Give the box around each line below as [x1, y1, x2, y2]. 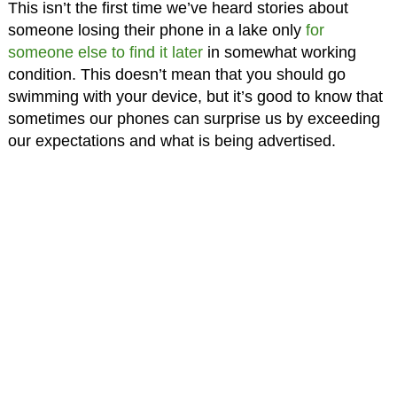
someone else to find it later [7, 43, 203, 62]
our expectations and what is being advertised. [7, 132, 336, 151]
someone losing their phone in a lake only [7, 21, 306, 40]
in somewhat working [202, 43, 356, 62]
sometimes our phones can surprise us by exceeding [7, 110, 380, 128]
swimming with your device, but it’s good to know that [7, 88, 383, 106]
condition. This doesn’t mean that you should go [7, 66, 346, 84]
